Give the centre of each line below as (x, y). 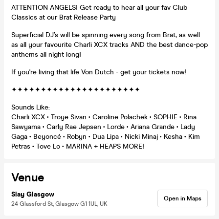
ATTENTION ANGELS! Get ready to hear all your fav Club (99, 7)
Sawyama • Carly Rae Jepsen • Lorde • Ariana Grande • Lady (103, 127)
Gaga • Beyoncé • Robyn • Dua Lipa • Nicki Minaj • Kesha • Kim (106, 136)
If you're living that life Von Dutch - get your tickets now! (99, 72)
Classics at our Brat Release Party (64, 17)
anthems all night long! (46, 54)
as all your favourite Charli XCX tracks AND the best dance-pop (109, 44)
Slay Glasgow (33, 194)
